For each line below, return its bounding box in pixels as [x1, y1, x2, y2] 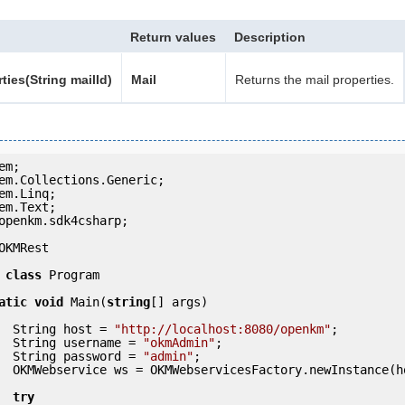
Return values [130, 29, 216, 44]
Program [42, 267, 99, 282]
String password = [13, 348, 143, 363]
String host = [13, 321, 114, 336]
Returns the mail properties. [235, 71, 394, 87]
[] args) [150, 294, 208, 309]
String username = [13, 334, 143, 350]
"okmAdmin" [143, 334, 215, 350]
